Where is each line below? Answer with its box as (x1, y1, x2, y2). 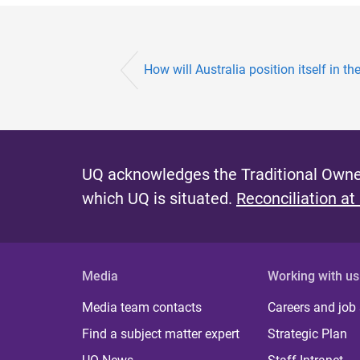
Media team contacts (82, 300, 202, 316)
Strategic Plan (268, 326, 348, 342)
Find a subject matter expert (82, 326, 239, 342)
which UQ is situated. (82, 189, 236, 209)
